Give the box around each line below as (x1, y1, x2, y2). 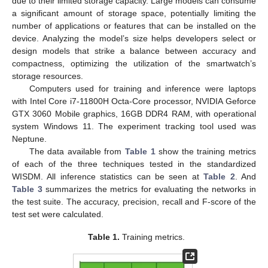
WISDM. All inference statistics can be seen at (12, 171, 204, 181)
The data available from (29, 146, 125, 156)
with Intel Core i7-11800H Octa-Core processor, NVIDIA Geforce (12, 96, 256, 106)
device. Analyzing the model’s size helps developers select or (12, 33, 256, 43)
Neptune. (12, 133, 47, 144)
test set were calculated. (12, 209, 103, 219)
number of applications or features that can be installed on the (12, 20, 256, 31)
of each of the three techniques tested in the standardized (12, 159, 256, 169)
